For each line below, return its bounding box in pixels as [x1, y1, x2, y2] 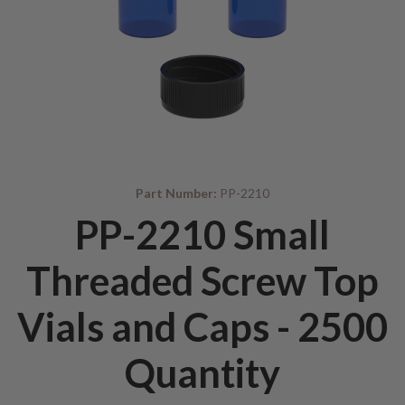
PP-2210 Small [75, 211, 330, 258]
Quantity [125, 349, 280, 396]
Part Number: [136, 185, 217, 201]
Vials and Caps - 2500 [17, 303, 388, 350]
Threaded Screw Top [26, 257, 379, 304]
